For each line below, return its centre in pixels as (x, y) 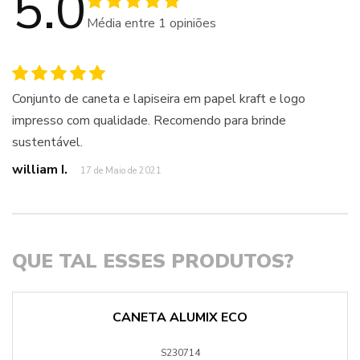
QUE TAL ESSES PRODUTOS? (153, 261)
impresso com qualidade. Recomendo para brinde (149, 121)
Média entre (122, 23)
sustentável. (47, 142)
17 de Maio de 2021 (121, 171)
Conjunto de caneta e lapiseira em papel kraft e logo (159, 99)
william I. (40, 170)
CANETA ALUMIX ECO (180, 317)
